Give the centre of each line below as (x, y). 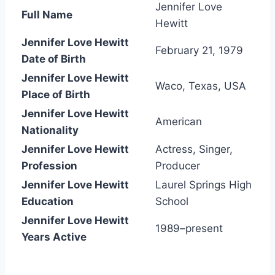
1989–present (189, 228)
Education (48, 201)
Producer (178, 165)
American (179, 121)
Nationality (50, 130)
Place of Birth (56, 94)
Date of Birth (54, 59)
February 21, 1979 (199, 50)
